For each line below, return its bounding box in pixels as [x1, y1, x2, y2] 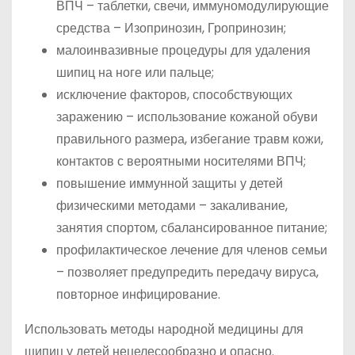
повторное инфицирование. [56, 285, 220, 303]
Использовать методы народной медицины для [25, 320, 303, 338]
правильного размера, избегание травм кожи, [56, 130, 323, 148]
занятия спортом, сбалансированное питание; [56, 219, 327, 237]
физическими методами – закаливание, [56, 197, 288, 215]
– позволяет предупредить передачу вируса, [56, 263, 319, 281]
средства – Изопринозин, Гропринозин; [56, 19, 286, 37]
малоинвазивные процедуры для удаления [56, 41, 311, 59]
